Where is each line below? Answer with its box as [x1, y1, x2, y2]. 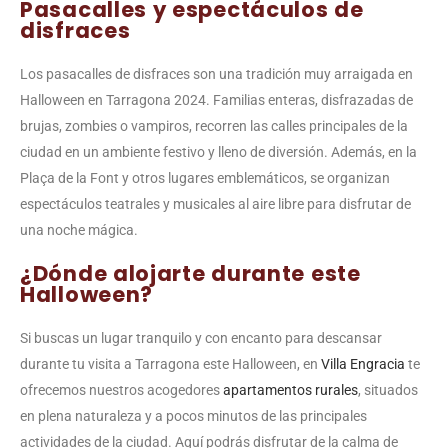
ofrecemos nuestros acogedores [20, 382, 223, 399]
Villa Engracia [321, 356, 405, 373]
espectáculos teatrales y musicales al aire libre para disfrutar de [20, 196, 411, 213]
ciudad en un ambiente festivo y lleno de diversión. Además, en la [20, 144, 417, 161]
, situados [358, 382, 418, 399]
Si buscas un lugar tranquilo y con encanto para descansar [20, 330, 382, 347]
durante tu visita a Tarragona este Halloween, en [20, 356, 321, 373]
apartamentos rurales [223, 382, 358, 399]
